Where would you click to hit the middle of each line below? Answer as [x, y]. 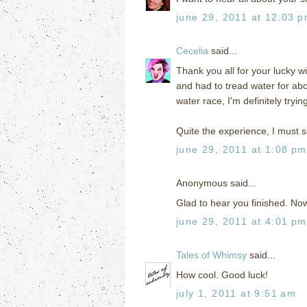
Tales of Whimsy [211, 255]
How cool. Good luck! [222, 274]
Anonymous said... [216, 183]
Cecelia [192, 50]
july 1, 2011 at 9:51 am [236, 293]
